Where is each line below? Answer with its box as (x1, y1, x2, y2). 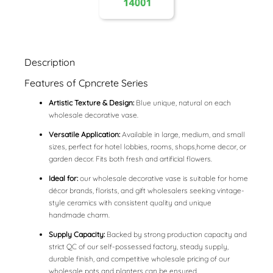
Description (24, 56, 76, 69)
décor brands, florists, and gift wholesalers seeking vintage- (49, 186, 245, 196)
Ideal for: (49, 174, 79, 183)
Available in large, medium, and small (120, 130, 246, 140)
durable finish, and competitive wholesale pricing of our (49, 254, 230, 264)
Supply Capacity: (49, 230, 105, 239)
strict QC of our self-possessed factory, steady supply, (49, 242, 229, 252)
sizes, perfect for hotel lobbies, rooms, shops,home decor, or (49, 142, 247, 152)
